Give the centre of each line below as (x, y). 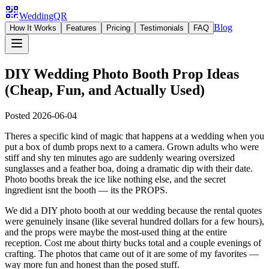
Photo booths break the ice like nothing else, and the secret (115, 179)
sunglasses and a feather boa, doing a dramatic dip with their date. (129, 168)
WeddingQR (43, 16)
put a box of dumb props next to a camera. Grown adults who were (132, 147)
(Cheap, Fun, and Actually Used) (105, 90)
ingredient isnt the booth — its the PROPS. (86, 190)
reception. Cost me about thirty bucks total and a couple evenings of (133, 243)
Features (81, 28)
